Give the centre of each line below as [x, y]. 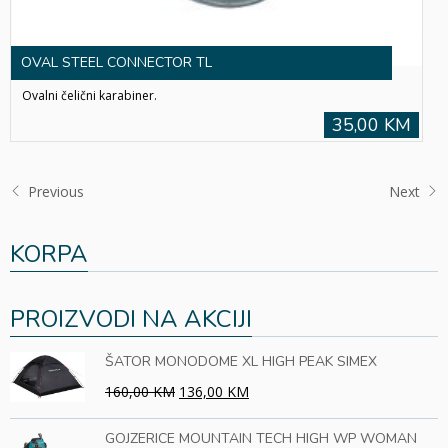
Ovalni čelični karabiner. [89, 96]
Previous [54, 192]
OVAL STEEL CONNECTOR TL [116, 63]
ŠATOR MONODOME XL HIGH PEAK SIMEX [241, 362]
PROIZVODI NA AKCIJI [131, 319]
